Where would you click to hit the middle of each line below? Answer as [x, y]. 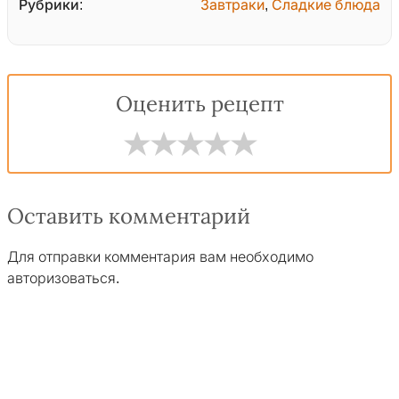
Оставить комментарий [129, 217]
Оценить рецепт [199, 105]
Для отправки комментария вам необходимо [160, 257]
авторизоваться [61, 279]
